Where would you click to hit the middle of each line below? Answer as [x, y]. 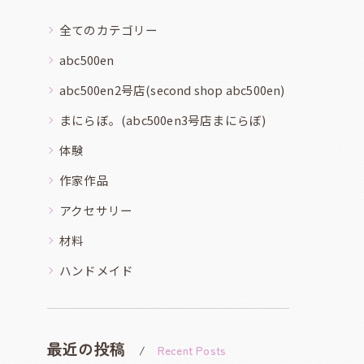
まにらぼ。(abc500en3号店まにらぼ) [163, 119]
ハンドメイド [97, 270]
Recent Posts [192, 350]
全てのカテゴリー [109, 29]
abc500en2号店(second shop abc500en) [172, 89]
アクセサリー [96, 210]
